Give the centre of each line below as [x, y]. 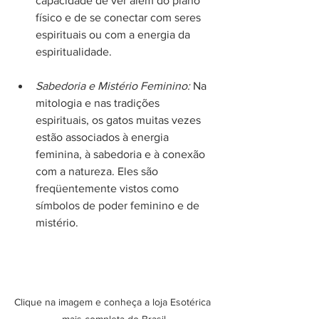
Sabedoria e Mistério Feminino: [113, 85]
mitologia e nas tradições [99, 103]
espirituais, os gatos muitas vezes [120, 120]
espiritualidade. [74, 51]
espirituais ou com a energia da [114, 34]
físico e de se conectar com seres [120, 17]
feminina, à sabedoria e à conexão [122, 154]
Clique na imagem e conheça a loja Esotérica [114, 302]
